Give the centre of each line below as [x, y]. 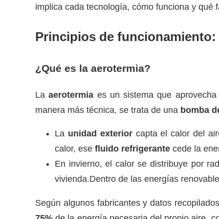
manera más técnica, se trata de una [108, 110]
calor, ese [75, 149]
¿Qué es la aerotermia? [93, 68]
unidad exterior [100, 134]
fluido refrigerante [132, 149]
